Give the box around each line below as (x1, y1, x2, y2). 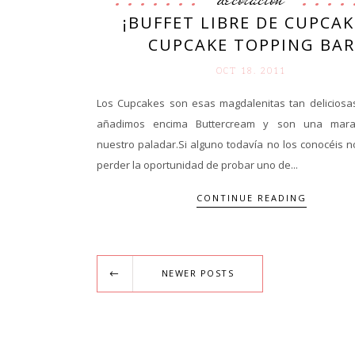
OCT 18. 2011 (216, 64, 286, 77)
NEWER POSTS (161, 267, 234, 280)
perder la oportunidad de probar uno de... (97, 158, 298, 173)
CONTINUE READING (196, 191, 307, 204)
